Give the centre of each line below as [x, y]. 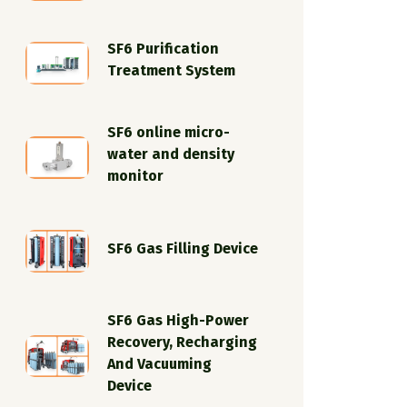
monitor [135, 176]
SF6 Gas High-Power [178, 320]
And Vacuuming [159, 363]
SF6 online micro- [169, 133]
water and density [171, 154]
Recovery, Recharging [182, 342]
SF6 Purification [163, 49]
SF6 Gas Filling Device [183, 248]
